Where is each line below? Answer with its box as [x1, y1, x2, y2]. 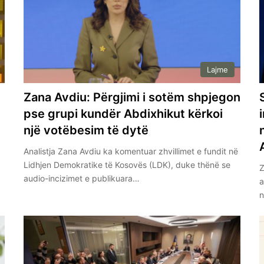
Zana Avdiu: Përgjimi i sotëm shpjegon [23, 90, 240, 104]
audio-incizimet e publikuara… [23, 173, 140, 183]
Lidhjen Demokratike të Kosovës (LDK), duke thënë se [23, 159, 230, 170]
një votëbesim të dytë [23, 123, 148, 137]
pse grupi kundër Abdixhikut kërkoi [23, 106, 223, 121]
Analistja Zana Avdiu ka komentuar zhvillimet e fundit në [23, 146, 238, 156]
